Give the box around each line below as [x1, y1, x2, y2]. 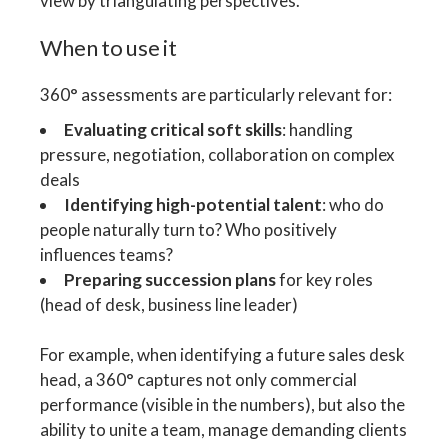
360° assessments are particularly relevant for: [40, 83, 393, 105]
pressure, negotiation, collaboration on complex [40, 143, 396, 165]
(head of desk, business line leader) [40, 293, 299, 315]
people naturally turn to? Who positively [40, 218, 338, 240]
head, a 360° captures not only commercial [40, 369, 358, 391]
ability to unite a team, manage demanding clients [40, 419, 408, 441]
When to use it [40, 33, 177, 61]
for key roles [276, 268, 374, 290]
